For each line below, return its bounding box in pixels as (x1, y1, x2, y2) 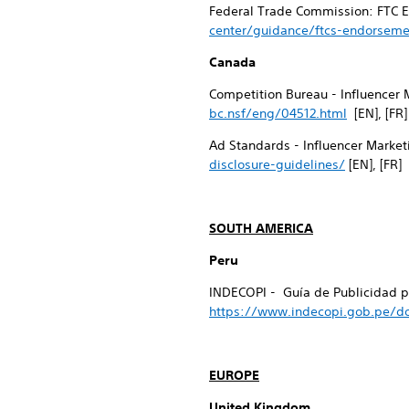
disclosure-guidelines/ (209, 155, 345, 173)
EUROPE (209, 366, 259, 383)
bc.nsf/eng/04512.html (209, 104, 347, 121)
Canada (209, 53, 256, 70)
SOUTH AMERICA (209, 219, 313, 236)
